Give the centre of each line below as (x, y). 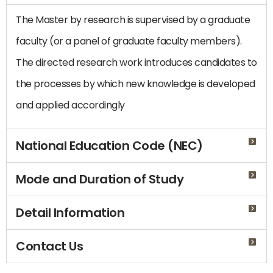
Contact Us (49, 246)
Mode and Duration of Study (100, 179)
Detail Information (70, 213)
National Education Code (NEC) (109, 146)
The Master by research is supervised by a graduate (133, 19)
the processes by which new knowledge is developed (136, 83)
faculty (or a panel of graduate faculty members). (129, 41)
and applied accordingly (70, 105)
